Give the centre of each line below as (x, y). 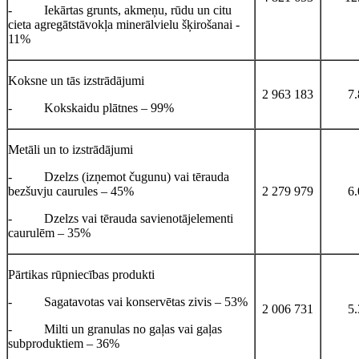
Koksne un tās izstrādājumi (76, 80)
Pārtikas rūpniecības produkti (81, 274)
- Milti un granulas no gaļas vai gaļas (115, 329)
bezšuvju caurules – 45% (71, 191)
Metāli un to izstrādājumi (71, 149)
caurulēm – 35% (49, 232)
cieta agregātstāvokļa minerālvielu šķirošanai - (124, 24)
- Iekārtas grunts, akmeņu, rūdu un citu (120, 10)
